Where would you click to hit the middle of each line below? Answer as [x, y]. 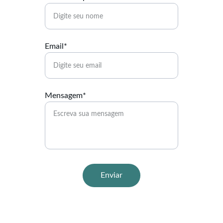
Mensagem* [65, 96]
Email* [56, 46]
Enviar [111, 175]
